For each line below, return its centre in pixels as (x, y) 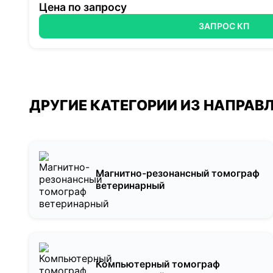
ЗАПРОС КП (224, 26)
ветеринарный (130, 186)
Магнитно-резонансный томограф (178, 173)
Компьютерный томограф (158, 264)
